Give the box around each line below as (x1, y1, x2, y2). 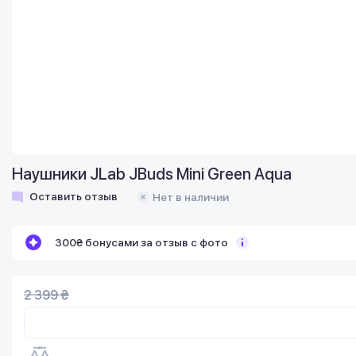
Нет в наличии (153, 190, 229, 203)
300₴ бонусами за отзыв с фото (55, 235, 228, 249)
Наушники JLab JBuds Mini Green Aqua (12, 164, 292, 184)
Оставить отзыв (29, 190, 118, 203)
